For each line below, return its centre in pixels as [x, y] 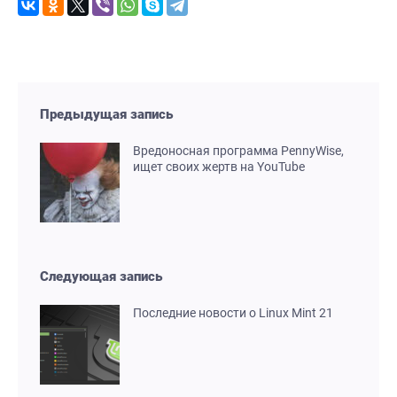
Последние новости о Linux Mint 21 [233, 313]
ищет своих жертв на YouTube [219, 167]
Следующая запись [101, 277]
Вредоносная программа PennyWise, [238, 151]
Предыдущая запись [106, 115]
